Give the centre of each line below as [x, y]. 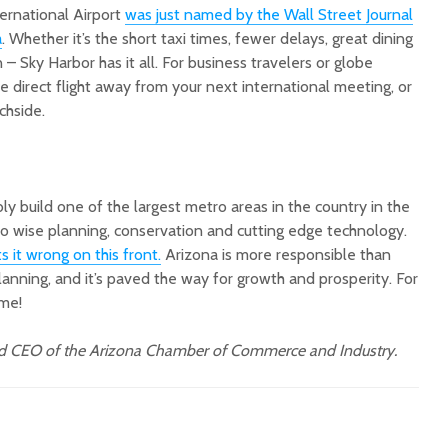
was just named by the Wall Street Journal [269, 15]
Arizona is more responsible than [276, 255]
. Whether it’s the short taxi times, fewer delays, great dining [207, 39]
